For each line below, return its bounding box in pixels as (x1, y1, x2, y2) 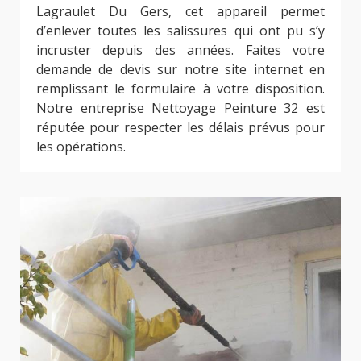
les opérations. (36, 138, 126, 156)
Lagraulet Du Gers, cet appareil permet (36, 2, 325, 21)
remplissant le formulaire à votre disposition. (36, 80, 325, 98)
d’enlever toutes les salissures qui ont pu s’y (36, 22, 325, 40)
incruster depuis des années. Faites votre (36, 41, 325, 60)
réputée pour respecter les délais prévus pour (36, 118, 325, 137)
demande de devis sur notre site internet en (36, 60, 325, 79)
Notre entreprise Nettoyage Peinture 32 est (36, 99, 325, 118)
